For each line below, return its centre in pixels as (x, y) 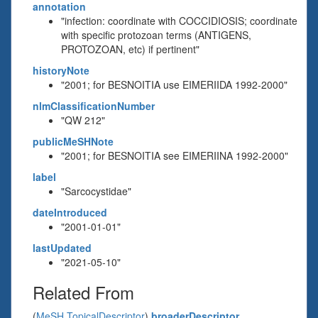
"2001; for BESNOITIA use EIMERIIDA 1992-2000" (174, 84)
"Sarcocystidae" (96, 191)
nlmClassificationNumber (94, 106)
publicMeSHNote (73, 141)
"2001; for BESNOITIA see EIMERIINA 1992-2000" (175, 155)
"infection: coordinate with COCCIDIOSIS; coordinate (179, 21)
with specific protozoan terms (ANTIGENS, (156, 35)
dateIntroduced (70, 212)
